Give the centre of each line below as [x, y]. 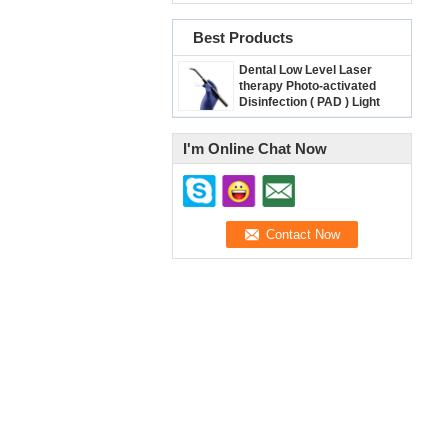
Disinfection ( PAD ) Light [309, 102]
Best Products [243, 37]
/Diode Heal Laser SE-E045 [315, 118]
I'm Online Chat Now [255, 148]
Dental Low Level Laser [305, 70]
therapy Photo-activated [307, 86]
